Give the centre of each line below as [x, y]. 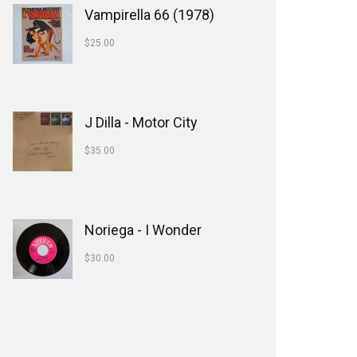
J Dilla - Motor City [141, 122]
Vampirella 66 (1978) [149, 15]
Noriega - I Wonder [143, 230]
